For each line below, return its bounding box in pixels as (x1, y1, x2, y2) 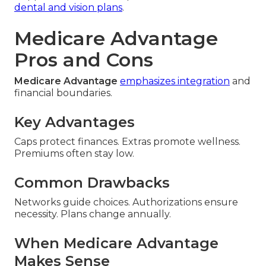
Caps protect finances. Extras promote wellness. (14, 136, 240, 148)
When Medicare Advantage (14, 235, 218, 252)
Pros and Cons (14, 48, 153, 72)
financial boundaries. (14, 87, 112, 99)
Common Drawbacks (14, 174, 170, 192)
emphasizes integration (120, 75, 230, 87)
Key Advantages (14, 113, 135, 131)
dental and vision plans (14, 2, 122, 14)
